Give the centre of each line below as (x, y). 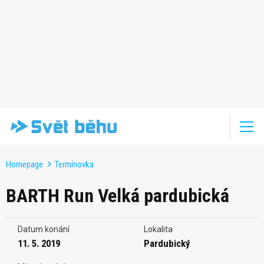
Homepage (24, 164)
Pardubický (167, 243)
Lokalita (158, 229)
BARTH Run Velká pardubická (118, 195)
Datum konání (44, 229)
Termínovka (74, 164)
